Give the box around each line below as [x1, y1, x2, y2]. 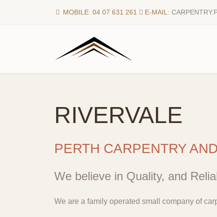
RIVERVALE [54, 102, 183, 128]
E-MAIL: [143, 8, 171, 16]
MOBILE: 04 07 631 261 [61, 8, 137, 16]
